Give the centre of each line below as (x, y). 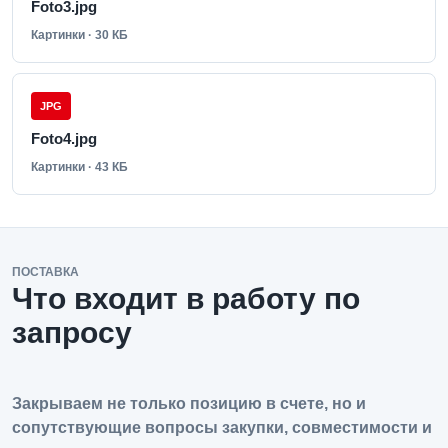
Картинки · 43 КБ (79, 167)
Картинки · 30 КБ (79, 35)
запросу (72, 332)
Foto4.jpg (64, 138)
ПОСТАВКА (45, 272)
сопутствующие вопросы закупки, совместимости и (222, 427)
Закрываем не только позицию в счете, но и (189, 403)
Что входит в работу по (186, 298)
